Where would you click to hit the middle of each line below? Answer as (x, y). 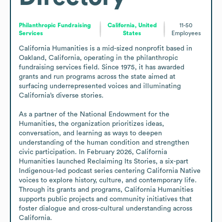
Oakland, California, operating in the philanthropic (98, 58)
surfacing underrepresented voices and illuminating (100, 86)
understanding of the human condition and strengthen (104, 142)
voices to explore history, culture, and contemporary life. (108, 180)
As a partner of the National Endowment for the (94, 114)
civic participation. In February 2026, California (93, 152)
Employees (186, 33)
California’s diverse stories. (61, 95)
